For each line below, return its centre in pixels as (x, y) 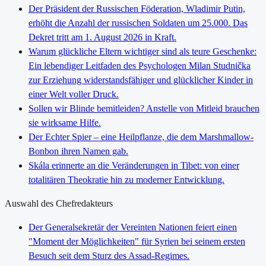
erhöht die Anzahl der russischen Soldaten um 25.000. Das (138, 23)
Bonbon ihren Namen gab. (78, 151)
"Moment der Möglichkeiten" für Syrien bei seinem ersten (137, 241)
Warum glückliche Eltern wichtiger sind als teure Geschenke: (142, 51)
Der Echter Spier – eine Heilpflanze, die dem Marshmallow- (141, 137)
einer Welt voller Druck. (74, 94)
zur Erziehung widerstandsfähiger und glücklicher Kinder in (141, 80)
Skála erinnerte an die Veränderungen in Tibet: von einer (134, 165)
